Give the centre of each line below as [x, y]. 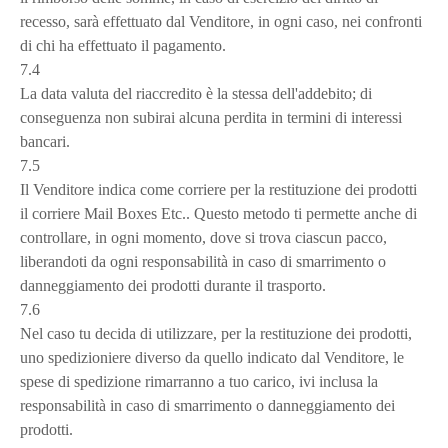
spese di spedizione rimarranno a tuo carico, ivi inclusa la [199, 381]
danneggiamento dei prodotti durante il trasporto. [173, 285]
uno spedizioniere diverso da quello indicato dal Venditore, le [212, 357]
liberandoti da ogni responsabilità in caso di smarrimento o [203, 261]
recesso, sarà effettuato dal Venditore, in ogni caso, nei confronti [221, 21]
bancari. [45, 141]
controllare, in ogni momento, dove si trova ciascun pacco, [203, 237]
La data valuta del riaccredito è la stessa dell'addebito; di [196, 93]
